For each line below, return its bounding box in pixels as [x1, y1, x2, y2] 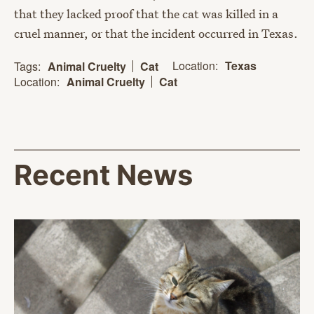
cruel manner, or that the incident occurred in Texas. [14, 25, 298, 41]
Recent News [14, 158, 193, 193]
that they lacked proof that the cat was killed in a [14, 5, 278, 22]
